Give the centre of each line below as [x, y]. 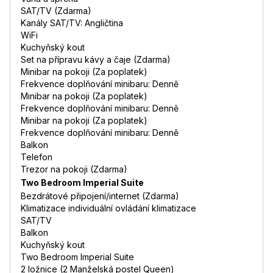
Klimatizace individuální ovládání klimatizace [108, 208]
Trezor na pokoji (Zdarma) [74, 169]
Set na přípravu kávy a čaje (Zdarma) [96, 60]
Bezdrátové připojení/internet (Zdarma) [100, 196]
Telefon [37, 157]
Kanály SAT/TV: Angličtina [72, 23]
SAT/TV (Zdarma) [56, 11]
